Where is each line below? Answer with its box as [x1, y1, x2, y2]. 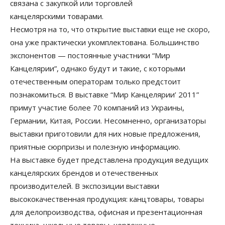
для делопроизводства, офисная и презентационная [10, 207, 202, 217]
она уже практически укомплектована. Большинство [10, 37, 199, 47]
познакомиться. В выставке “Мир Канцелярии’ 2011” [10, 89, 199, 99]
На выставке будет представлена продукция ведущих [10, 155, 208, 165]
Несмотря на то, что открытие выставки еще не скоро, [10, 24, 210, 34]
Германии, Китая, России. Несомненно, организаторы [10, 116, 206, 126]
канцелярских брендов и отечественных [10, 168, 158, 178]
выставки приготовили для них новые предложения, [10, 129, 200, 139]
